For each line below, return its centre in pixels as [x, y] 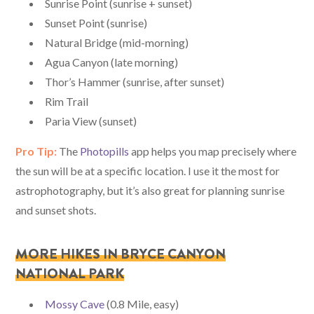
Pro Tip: [36, 151]
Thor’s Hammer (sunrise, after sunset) [135, 81]
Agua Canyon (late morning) [112, 62]
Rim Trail [67, 101]
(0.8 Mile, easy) [142, 303]
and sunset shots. [56, 210]
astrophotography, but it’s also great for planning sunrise [150, 190]
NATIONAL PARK [70, 273]
